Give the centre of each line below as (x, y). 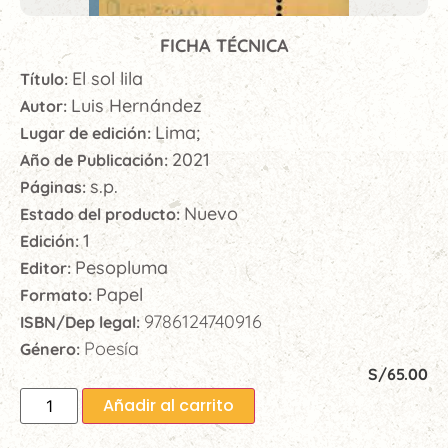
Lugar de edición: (87, 133)
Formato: (58, 295)
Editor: (47, 268)
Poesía (111, 349)
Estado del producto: (102, 214)
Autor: (45, 106)
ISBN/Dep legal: (82, 322)
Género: (52, 349)
